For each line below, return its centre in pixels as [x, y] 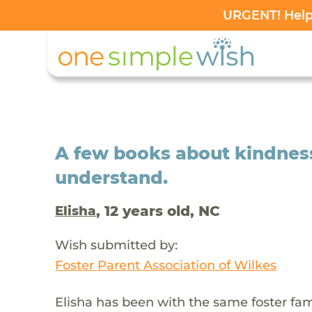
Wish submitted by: [117, 244]
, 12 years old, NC [158, 211]
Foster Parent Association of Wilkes [166, 265]
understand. [112, 177]
